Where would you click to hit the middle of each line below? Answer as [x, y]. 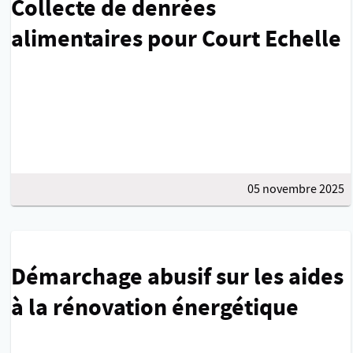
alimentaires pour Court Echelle [176, 39]
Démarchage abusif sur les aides [178, 277]
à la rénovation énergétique [155, 307]
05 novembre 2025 [295, 189]
